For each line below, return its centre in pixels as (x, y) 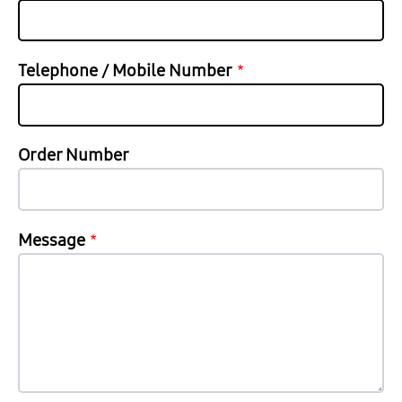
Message (52, 240)
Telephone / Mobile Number (125, 70)
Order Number (74, 155)
